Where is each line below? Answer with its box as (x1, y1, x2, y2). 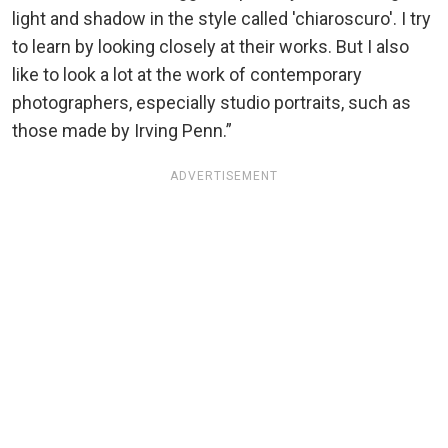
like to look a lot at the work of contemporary (12, 64, 362, 86)
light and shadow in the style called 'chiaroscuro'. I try (12, 8, 431, 30)
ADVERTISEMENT (170, 169, 278, 184)
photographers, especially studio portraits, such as (12, 92, 411, 114)
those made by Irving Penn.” (12, 120, 232, 142)
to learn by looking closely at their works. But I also (12, 36, 409, 58)
